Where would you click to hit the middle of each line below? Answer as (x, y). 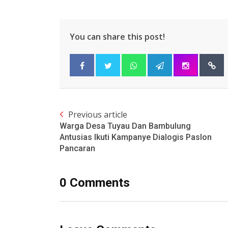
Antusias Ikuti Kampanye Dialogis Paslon (136, 137)
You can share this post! (117, 37)
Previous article (98, 115)
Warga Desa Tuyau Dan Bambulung (125, 126)
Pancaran (77, 149)
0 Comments (95, 183)
